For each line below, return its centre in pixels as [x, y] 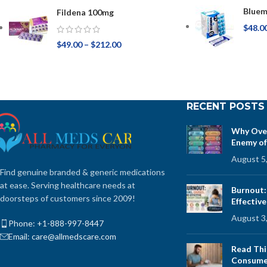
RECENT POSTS [225, 106]
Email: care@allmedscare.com [62, 236]
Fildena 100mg [85, 12]
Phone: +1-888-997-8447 [56, 223]
